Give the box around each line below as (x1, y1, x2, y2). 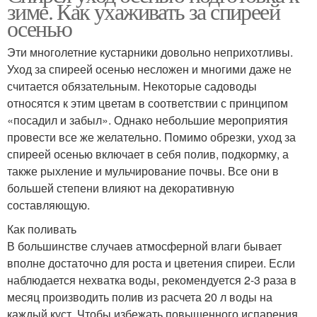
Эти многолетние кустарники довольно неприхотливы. (7, 43, 293, 60)
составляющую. (7, 196, 90, 213)
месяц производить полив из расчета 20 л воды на (7, 288, 272, 305)
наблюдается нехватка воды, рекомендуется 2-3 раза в (7, 271, 296, 288)
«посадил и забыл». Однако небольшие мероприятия (7, 111, 288, 128)
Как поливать (7, 220, 76, 237)
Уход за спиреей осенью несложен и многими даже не (7, 60, 292, 77)
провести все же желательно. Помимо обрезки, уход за (7, 128, 296, 145)
